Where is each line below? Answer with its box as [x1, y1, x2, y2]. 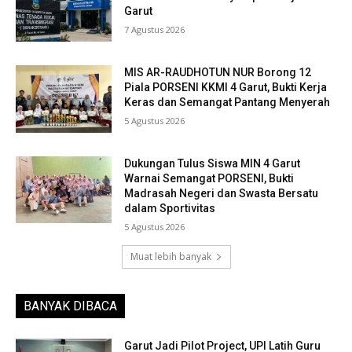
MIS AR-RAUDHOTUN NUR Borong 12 [124, 66, 312, 79]
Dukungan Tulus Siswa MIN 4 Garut [124, 156, 301, 170]
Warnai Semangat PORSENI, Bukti [124, 171, 295, 185]
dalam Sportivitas [124, 201, 216, 214]
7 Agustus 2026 [124, 24, 185, 36]
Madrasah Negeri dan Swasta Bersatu [124, 186, 319, 200]
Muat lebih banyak [130, 249, 211, 263]
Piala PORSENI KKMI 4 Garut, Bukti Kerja [124, 81, 328, 94]
